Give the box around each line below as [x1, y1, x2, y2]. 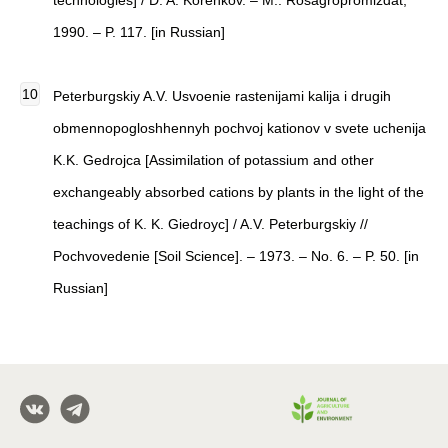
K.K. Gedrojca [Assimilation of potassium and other [53, 152, 374, 168]
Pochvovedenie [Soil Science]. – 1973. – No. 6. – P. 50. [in [53, 248, 419, 264]
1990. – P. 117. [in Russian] [53, 24, 225, 40]
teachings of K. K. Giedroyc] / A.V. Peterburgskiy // [53, 216, 368, 232]
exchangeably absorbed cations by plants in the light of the [53, 184, 424, 200]
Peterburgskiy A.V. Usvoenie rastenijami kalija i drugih [53, 88, 391, 104]
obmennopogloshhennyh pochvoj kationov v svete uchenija [53, 120, 426, 136]
